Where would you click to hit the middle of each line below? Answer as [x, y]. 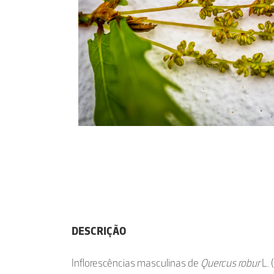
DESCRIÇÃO [99, 231]
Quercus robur [230, 263]
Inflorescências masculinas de [136, 263]
